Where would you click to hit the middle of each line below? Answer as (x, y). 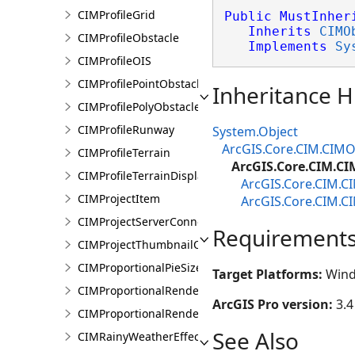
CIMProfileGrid (116, 15)
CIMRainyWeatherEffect (141, 336)
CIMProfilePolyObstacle (139, 107)
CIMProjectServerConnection (154, 221)
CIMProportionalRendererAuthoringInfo (184, 313)
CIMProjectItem (119, 198)
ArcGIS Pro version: (274, 304)
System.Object (255, 132)
